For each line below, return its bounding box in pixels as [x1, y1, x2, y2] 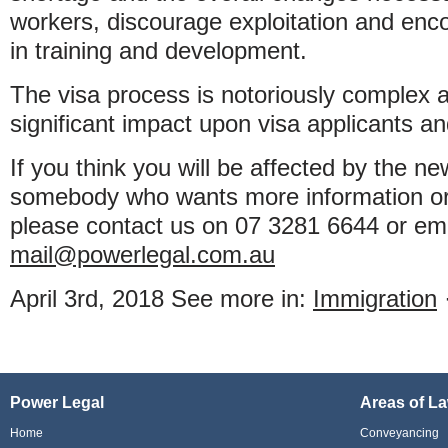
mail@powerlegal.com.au [10, 241, 275, 268]
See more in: [171, 285, 313, 312]
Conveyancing [360, 426, 439, 440]
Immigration [313, 285, 437, 312]
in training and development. [10, 37, 307, 64]
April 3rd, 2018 [10, 285, 164, 312]
